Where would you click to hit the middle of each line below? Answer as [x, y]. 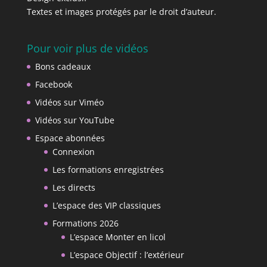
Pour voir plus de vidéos [87, 48]
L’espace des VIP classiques [106, 205]
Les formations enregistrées [108, 169]
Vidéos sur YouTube [74, 120]
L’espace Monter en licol [117, 237]
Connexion [73, 151]
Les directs [74, 187]
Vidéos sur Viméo [69, 102]
